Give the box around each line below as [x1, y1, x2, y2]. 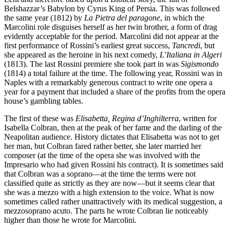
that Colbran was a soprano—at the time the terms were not [4, 169, 196, 178]
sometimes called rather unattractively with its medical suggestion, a [4, 197, 222, 206]
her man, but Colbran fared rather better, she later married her [4, 141, 201, 150]
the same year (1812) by [4, 13, 84, 22]
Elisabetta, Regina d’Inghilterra [75, 113, 179, 123]
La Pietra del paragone [84, 13, 160, 22]
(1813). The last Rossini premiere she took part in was [4, 59, 181, 68]
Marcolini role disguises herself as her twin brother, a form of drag [4, 22, 217, 31]
